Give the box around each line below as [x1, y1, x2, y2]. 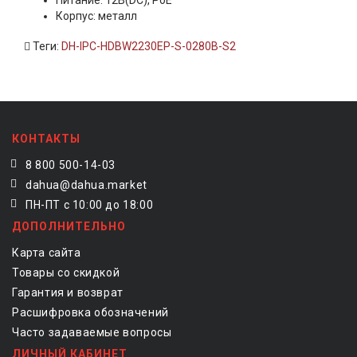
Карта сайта [12, 245, 81, 259]
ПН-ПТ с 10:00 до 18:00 [25, 198, 154, 211]
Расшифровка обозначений [12, 305, 169, 319]
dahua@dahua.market [25, 178, 147, 191]
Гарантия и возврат [12, 285, 124, 299]
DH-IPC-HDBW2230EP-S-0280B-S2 [61, 40, 236, 53]
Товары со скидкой [12, 265, 120, 279]
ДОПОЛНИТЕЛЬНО [12, 219, 126, 233]
